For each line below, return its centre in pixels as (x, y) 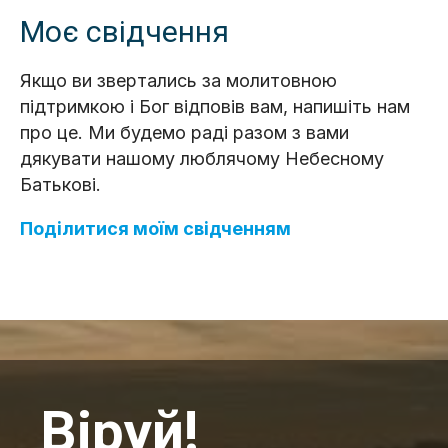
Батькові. (60, 184)
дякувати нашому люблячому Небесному (202, 158)
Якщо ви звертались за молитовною (178, 80)
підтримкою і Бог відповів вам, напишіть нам (215, 106)
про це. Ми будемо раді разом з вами (184, 132)
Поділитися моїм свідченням (155, 228)
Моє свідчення (124, 31)
